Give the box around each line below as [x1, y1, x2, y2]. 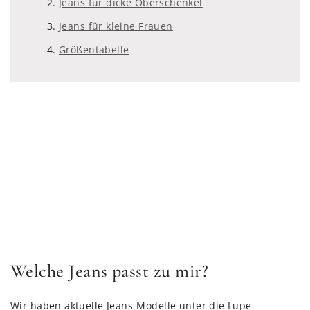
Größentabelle [59, 43, 129, 57]
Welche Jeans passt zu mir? [10, 260, 208, 282]
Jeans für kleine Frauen [59, 19, 173, 33]
